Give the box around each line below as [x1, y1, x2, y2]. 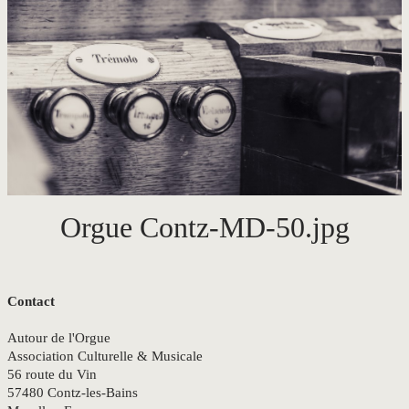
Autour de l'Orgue [7, 330, 110, 346]
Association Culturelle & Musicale [7, 349, 203, 364]
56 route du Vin [7, 367, 97, 383]
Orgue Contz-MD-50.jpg [59, 212, 350, 245]
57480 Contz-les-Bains [7, 385, 138, 401]
